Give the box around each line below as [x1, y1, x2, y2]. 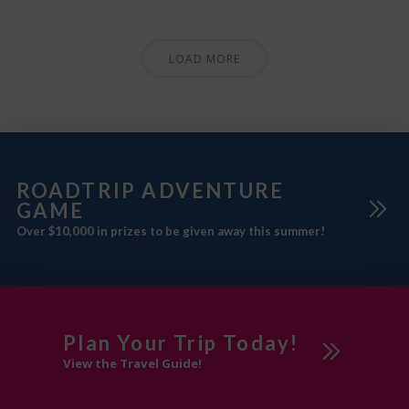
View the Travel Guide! [63, 354, 203, 372]
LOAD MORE [168, 51, 240, 68]
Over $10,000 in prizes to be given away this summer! [16, 223, 325, 238]
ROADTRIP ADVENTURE [16, 178, 285, 204]
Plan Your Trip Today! [63, 330, 299, 356]
